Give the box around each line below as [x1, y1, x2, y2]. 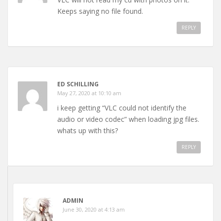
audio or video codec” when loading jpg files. [57, 114, 199, 124]
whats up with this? [57, 125, 118, 135]
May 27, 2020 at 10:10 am [57, 89, 121, 97]
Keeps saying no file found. [57, 6, 143, 16]
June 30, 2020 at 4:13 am [63, 205, 125, 213]
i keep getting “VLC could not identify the [57, 103, 186, 112]
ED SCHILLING [57, 79, 99, 88]
